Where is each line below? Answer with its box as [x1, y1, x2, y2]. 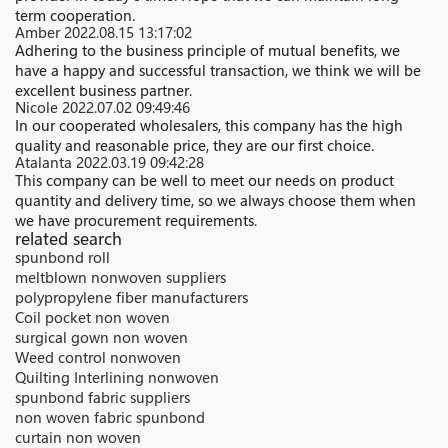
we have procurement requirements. [15, 210, 257, 231]
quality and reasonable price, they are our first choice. [15, 135, 374, 156]
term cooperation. [15, 5, 135, 26]
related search [15, 228, 122, 250]
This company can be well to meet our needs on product [15, 170, 394, 191]
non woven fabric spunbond [15, 407, 205, 428]
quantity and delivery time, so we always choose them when [15, 190, 416, 211]
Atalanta [15, 152, 76, 173]
